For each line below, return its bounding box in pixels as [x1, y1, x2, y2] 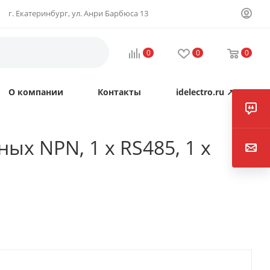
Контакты [97, 86, 141, 98]
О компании [8, 86, 63, 98]
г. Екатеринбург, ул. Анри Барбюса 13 [8, 8, 148, 19]
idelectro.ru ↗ [175, 86, 234, 98]
